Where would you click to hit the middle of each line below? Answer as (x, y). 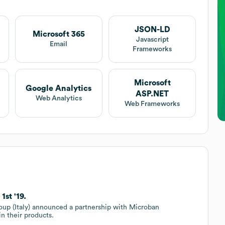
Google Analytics (59, 88)
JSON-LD (152, 29)
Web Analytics (59, 98)
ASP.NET (152, 94)
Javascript (152, 39)
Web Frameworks (152, 104)
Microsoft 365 (59, 34)
